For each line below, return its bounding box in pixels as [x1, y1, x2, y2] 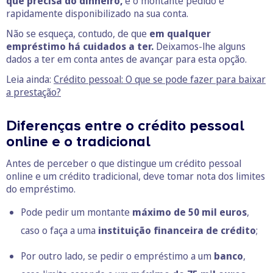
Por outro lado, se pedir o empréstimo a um [21, 249, 214, 263]
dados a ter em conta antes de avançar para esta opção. [6, 52, 247, 66]
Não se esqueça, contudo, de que [6, 27, 149, 41]
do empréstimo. [6, 182, 76, 196]
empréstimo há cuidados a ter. [6, 40, 154, 54]
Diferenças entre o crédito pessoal [6, 117, 244, 135]
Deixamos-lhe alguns [154, 40, 246, 54]
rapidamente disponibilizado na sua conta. [6, 7, 188, 21]
